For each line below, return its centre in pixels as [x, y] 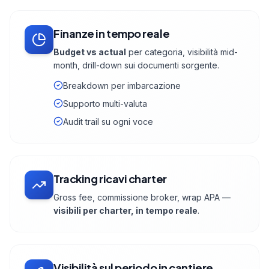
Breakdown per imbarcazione [122, 86]
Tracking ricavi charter [110, 179]
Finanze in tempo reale [112, 34]
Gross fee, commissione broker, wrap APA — [142, 198]
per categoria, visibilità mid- [182, 52]
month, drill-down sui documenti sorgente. [136, 65]
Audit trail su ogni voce [108, 122]
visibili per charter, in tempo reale [125, 211]
